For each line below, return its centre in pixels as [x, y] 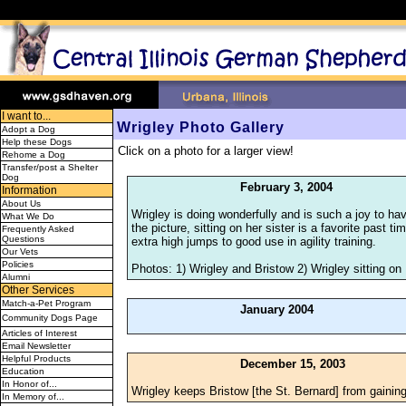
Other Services [38, 290]
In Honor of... [29, 384]
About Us [21, 203]
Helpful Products [36, 358]
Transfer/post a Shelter [50, 167]
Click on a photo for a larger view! [206, 151]
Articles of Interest [39, 333]
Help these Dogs [37, 142]
